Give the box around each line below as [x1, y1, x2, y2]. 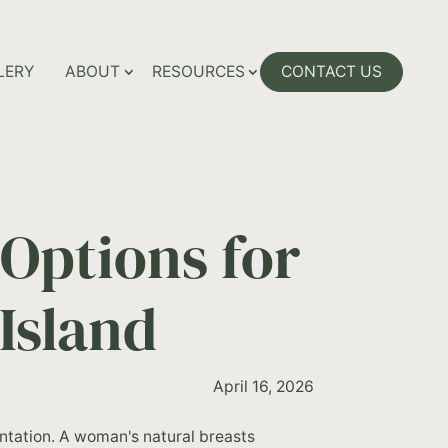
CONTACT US [281, 62, 383, 81]
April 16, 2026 [212, 376, 314, 396]
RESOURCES [151, 62, 245, 81]
